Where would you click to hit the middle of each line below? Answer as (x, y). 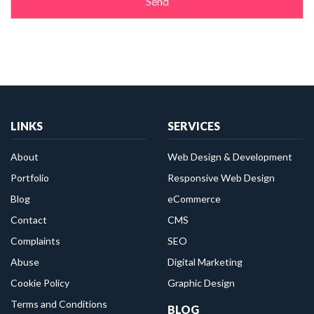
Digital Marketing (205, 261)
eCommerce (194, 198)
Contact (29, 219)
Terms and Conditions (59, 303)
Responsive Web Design (221, 177)
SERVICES (194, 125)
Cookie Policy (40, 282)
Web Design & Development (230, 156)
